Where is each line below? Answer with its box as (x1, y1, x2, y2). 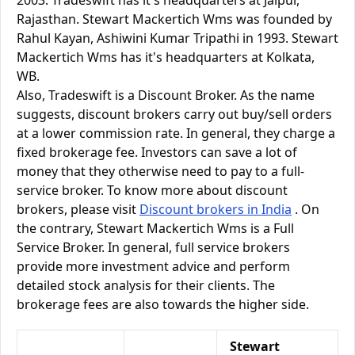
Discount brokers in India (139, 200, 292, 218)
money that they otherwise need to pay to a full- (17, 162, 304, 180)
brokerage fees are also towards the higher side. (17, 296, 309, 313)
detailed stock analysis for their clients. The (17, 277, 275, 294)
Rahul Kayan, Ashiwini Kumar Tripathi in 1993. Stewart (17, 29, 338, 47)
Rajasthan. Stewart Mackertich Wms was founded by (17, 10, 332, 28)
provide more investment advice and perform (17, 258, 290, 275)
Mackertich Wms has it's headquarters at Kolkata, (17, 48, 315, 66)
